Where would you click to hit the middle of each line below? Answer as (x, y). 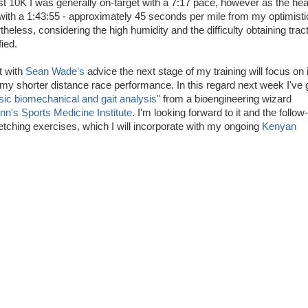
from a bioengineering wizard (225, 99)
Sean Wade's (55, 72)
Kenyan (279, 127)
